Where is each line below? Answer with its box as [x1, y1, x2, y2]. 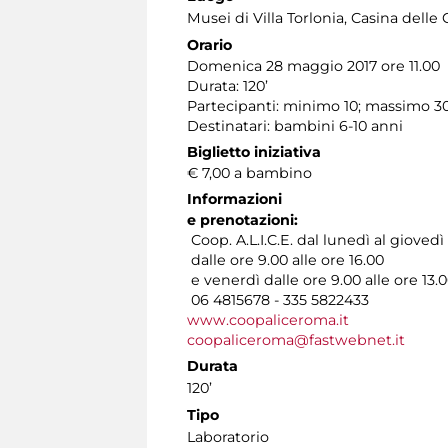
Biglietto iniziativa [187, 142, 321, 161]
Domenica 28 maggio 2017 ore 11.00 [187, 56, 440, 75]
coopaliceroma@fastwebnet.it [187, 330, 405, 349]
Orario [187, 35, 232, 54]
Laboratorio [187, 427, 269, 446]
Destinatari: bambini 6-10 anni [187, 116, 403, 135]
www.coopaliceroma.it [187, 310, 349, 329]
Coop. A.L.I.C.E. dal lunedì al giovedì [187, 230, 444, 249]
